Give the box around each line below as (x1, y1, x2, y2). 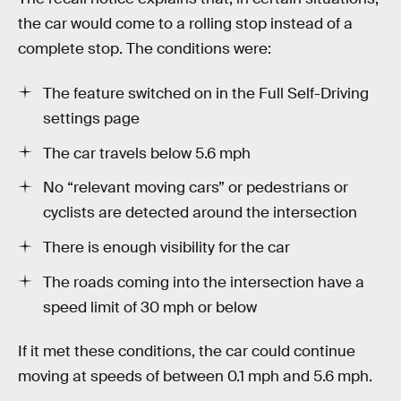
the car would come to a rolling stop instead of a (18, 14, 353, 34)
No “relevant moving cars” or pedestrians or (43, 178, 348, 198)
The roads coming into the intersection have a (43, 272, 364, 292)
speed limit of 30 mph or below (43, 297, 257, 317)
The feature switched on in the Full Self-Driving (43, 83, 369, 103)
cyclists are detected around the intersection (43, 203, 357, 223)
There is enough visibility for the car (43, 238, 290, 258)
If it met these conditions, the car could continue (18, 342, 355, 362)
